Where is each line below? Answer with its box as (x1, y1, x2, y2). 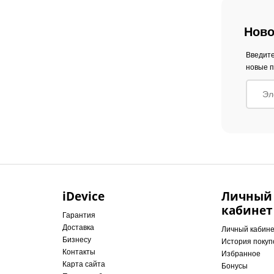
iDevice (62, 188, 105, 204)
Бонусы (221, 262, 248, 270)
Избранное (221, 250, 261, 258)
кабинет (221, 202, 273, 218)
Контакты (62, 248, 95, 256)
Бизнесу (62, 235, 91, 244)
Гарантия (62, 211, 95, 220)
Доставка (62, 223, 94, 232)
